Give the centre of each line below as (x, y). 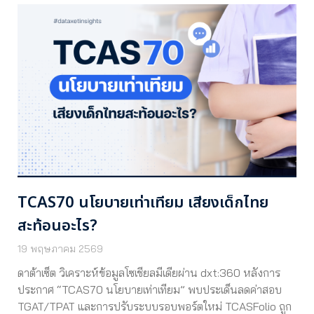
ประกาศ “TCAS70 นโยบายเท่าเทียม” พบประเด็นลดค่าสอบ (150, 290)
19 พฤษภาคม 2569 (60, 249)
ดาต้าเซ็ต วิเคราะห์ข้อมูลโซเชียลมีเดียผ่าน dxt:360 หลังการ (149, 273)
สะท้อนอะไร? (57, 226)
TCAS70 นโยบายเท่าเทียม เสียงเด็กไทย (143, 203)
